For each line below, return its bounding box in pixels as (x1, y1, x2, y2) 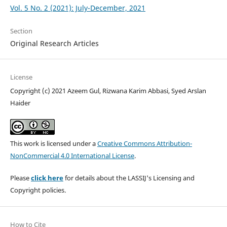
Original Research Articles (10, 38, 99, 48)
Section (10, 26, 32, 35)
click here (30, 173, 63, 182)
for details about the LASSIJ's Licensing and (63, 173, 195, 182)
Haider (10, 98, 30, 107)
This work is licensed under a (10, 138, 97, 148)
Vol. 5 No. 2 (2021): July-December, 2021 (10, 3, 145, 13)
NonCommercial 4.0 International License (10, 150, 134, 160)
